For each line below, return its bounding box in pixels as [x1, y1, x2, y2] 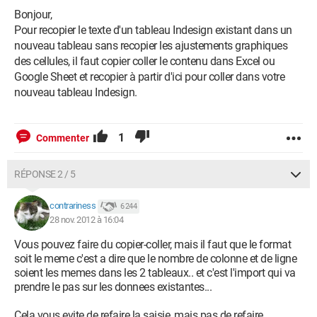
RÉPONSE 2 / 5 [14, 168, 76, 180]
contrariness [50, 200, 96, 212]
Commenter [36, 132, 89, 144]
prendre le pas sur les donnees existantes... [14, 280, 212, 294]
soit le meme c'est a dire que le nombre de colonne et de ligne [14, 252, 296, 265]
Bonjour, [14, 8, 52, 21]
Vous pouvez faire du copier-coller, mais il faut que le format [14, 238, 291, 251]
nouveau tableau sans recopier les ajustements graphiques [14, 39, 287, 52]
